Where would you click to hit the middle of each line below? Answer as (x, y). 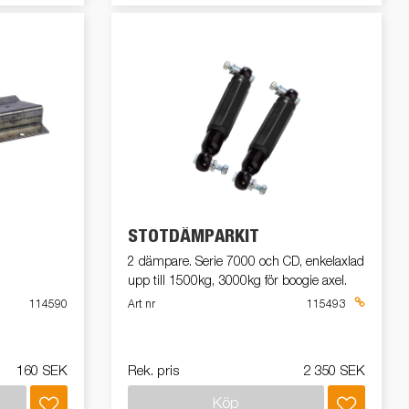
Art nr (142, 304)
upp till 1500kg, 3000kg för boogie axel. (237, 281)
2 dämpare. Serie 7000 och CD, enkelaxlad (246, 262)
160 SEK (42, 371)
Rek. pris (153, 371)
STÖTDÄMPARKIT (194, 236)
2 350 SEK (334, 371)
